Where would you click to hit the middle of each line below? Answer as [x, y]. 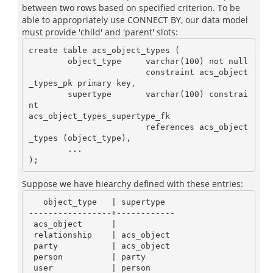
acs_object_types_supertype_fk [99, 116]
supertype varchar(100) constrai [48, 94]
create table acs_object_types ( [104, 50]
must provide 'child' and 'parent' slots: [100, 32]
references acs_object [87, 127]
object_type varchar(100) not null [48, 61]
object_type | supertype [36, 202]
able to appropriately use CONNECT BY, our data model [135, 20]
